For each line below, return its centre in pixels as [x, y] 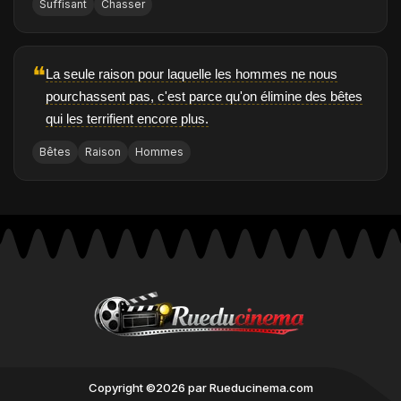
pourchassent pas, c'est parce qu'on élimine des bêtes [204, 97]
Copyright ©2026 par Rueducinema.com [200, 388]
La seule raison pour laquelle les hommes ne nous [192, 74]
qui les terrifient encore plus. [127, 119]
